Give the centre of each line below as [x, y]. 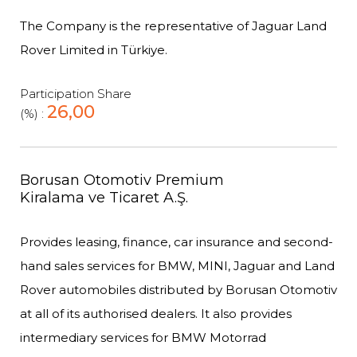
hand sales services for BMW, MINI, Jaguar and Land [177, 266]
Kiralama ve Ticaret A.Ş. [104, 198]
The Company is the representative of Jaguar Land [173, 26]
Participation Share [76, 94]
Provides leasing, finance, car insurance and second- [177, 242]
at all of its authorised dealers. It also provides [156, 314]
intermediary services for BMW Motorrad [143, 337]
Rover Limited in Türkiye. [94, 50]
